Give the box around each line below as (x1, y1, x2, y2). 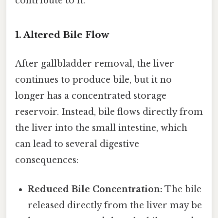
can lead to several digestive (15, 139, 139, 150)
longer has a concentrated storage (15, 91, 166, 102)
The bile (163, 183, 202, 195)
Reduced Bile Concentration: (28, 183, 163, 195)
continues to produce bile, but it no (15, 74, 172, 86)
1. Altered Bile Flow (15, 29, 109, 41)
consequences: (15, 155, 78, 166)
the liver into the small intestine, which (15, 123, 187, 134)
